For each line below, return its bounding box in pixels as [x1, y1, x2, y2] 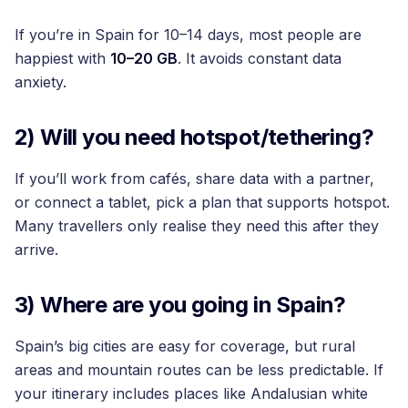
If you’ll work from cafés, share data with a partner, [15, 168, 374, 188]
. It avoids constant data [178, 48, 342, 67]
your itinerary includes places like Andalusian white [15, 383, 368, 403]
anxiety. [15, 72, 66, 91]
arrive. [15, 240, 58, 259]
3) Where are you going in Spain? [15, 291, 346, 318]
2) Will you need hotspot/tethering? [15, 123, 373, 150]
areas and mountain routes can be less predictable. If [15, 360, 383, 379]
